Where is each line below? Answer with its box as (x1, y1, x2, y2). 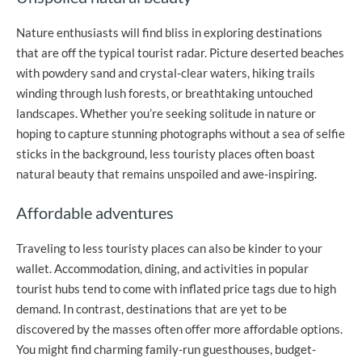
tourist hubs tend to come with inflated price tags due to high (16, 280, 336, 296)
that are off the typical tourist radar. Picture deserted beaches (16, 45, 344, 60)
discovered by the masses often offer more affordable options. (16, 321, 343, 336)
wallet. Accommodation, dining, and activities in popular (16, 260, 309, 276)
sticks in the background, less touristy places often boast (16, 146, 315, 161)
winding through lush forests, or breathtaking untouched (16, 86, 313, 100)
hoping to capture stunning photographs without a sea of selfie (16, 126, 345, 141)
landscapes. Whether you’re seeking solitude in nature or (16, 106, 316, 120)
